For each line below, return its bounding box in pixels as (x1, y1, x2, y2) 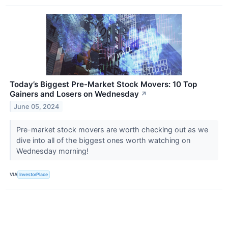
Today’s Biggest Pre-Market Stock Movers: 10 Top (10, 79, 197, 89)
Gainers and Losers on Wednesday (10, 89, 139, 99)
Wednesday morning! (16, 146, 91, 155)
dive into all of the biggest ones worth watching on (16, 135, 190, 145)
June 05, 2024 (14, 102, 60, 110)
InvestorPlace (19, 172, 48, 178)
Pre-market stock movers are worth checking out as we (16, 125, 208, 134)
